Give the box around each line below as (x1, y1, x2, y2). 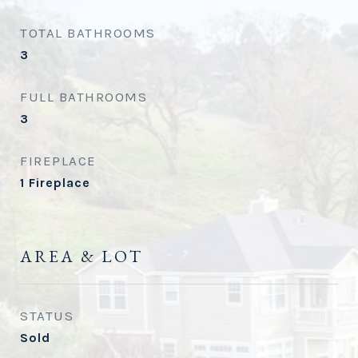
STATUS (20, 308, 74, 324)
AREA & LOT (20, 245, 143, 267)
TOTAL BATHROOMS (20, 25, 156, 41)
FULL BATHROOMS (20, 89, 147, 105)
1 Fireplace (20, 175, 90, 190)
